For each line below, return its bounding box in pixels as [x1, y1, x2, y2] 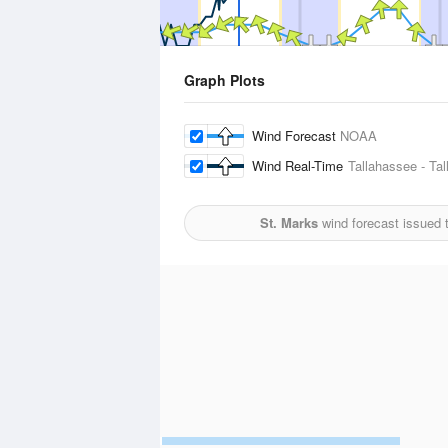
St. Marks [260, 213, 318, 232]
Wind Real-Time [252, 156, 348, 175]
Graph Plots [184, 70, 265, 90]
